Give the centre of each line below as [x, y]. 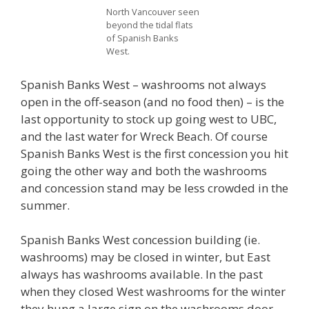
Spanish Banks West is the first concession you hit [154, 153]
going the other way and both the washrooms [144, 170]
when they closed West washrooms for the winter [153, 291]
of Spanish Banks [142, 38]
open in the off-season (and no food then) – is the [152, 101]
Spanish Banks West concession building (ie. [140, 240]
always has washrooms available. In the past [142, 274]
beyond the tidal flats [150, 25]
